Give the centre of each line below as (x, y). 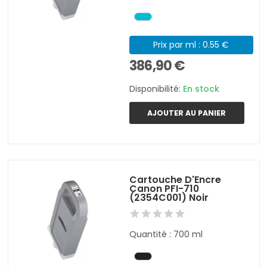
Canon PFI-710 (164, 189)
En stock (201, 89)
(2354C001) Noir (169, 198)
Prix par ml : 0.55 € (191, 44)
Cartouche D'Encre (176, 180)
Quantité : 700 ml (166, 235)
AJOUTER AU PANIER (187, 113)
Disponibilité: (156, 89)
